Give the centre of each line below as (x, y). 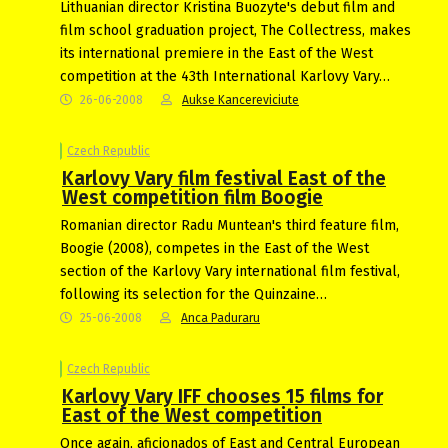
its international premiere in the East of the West (216, 53)
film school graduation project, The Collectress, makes (235, 30)
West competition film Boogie (192, 197)
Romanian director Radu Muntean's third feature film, (229, 225)
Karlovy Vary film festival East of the (224, 178)
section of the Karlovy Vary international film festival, (230, 271)
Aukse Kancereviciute (240, 99)
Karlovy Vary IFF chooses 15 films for (222, 396)
